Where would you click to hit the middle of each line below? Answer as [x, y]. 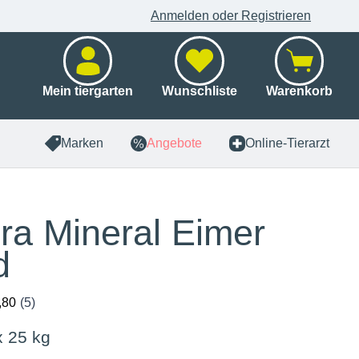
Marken [82, 143]
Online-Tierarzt [287, 143]
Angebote [174, 143]
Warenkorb [299, 91]
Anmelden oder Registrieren [230, 16]
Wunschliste [200, 91]
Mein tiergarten [88, 91]
